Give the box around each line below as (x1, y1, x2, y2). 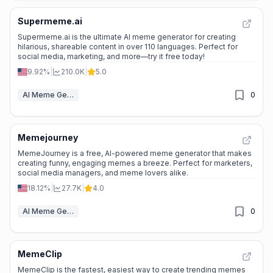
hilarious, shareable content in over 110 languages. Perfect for (18, 42, 238, 51)
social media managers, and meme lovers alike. (18, 168, 188, 177)
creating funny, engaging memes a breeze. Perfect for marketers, (18, 158, 252, 168)
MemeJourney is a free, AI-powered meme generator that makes (18, 149, 252, 158)
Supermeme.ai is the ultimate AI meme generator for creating (18, 32, 236, 41)
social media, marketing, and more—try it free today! (18, 52, 205, 61)
